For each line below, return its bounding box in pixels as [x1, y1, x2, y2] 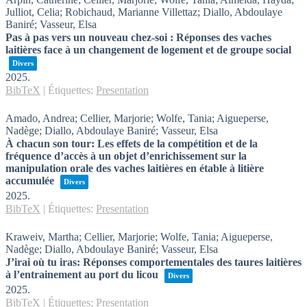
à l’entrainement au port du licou [5, 269, 161, 280]
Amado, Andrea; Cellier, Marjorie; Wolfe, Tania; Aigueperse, [5, 112, 269, 124]
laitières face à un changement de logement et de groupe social [5, 44, 291, 56]
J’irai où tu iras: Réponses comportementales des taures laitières [5, 256, 302, 268]
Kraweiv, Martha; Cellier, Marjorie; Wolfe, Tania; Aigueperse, [5, 231, 273, 243]
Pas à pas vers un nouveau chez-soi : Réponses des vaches [5, 32, 271, 43]
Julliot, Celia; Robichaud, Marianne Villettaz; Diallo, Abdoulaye [5, 6, 282, 18]
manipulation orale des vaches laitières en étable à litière [5, 162, 264, 174]
